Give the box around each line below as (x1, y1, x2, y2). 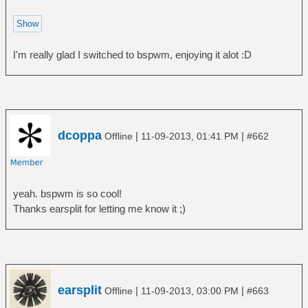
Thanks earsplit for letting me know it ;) (12, 203, 186, 215)
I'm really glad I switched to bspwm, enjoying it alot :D (12, 48, 252, 60)
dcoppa (58, 129, 102, 143)
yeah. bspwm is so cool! (12, 188, 122, 200)
